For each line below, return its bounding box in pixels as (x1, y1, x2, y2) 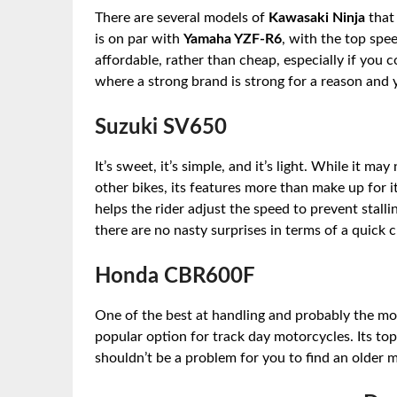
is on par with (95, 31, 183, 46)
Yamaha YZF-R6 (183, 31, 282, 46)
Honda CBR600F (95, 265, 255, 287)
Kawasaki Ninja (269, 10, 365, 25)
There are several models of (95, 10, 269, 25)
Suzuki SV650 (95, 116, 227, 138)
